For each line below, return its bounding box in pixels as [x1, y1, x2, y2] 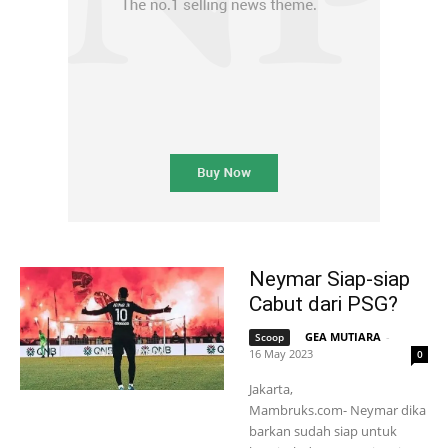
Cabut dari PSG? [249, 292, 398, 317]
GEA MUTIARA [305, 329, 381, 345]
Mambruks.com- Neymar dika [249, 401, 426, 420]
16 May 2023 [249, 346, 313, 362]
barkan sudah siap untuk [249, 422, 397, 441]
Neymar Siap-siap [249, 267, 410, 292]
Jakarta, [249, 380, 293, 399]
